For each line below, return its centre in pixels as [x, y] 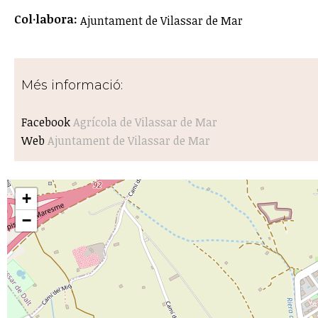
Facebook [47, 122]
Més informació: [74, 85]
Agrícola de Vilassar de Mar [145, 122]
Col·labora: [47, 19]
